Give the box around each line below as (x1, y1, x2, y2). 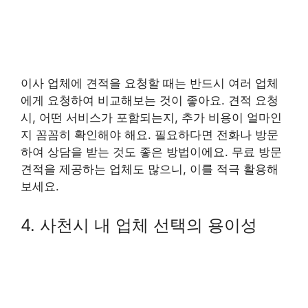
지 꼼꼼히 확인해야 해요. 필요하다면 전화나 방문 (21, 128, 278, 142)
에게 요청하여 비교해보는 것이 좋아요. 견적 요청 (21, 93, 278, 108)
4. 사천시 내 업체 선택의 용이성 (21, 214, 257, 235)
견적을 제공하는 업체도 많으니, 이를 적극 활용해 (21, 162, 278, 177)
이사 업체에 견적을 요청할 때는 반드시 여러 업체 (21, 76, 278, 91)
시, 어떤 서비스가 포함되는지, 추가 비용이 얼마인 (21, 111, 282, 125)
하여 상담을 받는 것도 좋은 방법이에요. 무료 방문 (21, 145, 282, 159)
